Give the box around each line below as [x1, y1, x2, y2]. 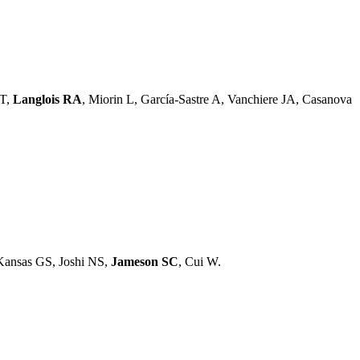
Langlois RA [13, 92, 82, 106]
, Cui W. [178, 254, 221, 268]
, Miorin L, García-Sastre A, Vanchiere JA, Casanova [82, 92, 352, 106]
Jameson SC [111, 254, 178, 268]
